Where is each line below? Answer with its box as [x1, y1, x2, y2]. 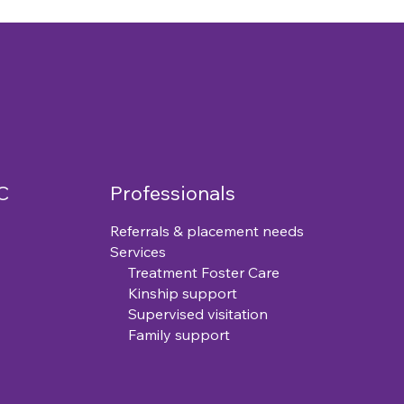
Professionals [110, 180, 236, 207]
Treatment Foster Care [110, 263, 280, 282]
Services [110, 243, 167, 262]
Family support [110, 326, 231, 344]
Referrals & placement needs [110, 222, 305, 241]
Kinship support [110, 284, 238, 303]
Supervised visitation [110, 305, 269, 324]
